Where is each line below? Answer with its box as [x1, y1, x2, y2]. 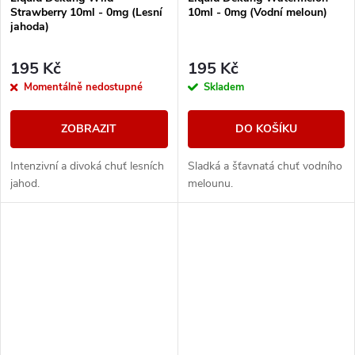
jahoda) [10, 18, 49, 34]
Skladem [203, 79, 244, 94]
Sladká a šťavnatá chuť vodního [187, 158, 342, 174]
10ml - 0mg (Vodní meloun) [187, 4, 327, 20]
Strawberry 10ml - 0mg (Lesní [10, 4, 162, 20]
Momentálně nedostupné [24, 79, 143, 94]
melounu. [187, 175, 233, 191]
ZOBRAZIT [61, 120, 117, 136]
